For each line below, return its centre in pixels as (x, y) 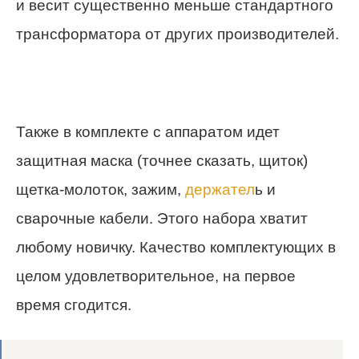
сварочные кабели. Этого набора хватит (162, 218)
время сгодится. (74, 305)
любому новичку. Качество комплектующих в (176, 247)
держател (220, 189)
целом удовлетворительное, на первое (156, 276)
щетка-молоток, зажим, (101, 189)
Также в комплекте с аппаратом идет (148, 131)
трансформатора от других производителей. (177, 34)
